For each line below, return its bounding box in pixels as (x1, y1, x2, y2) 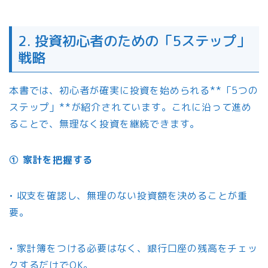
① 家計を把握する (9, 153, 93, 166)
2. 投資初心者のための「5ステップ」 (18, 31, 250, 50)
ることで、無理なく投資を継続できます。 (9, 117, 200, 130)
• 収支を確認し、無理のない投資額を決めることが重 (9, 188, 248, 202)
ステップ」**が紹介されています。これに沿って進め (9, 100, 252, 114)
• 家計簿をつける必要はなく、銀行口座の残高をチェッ (9, 241, 258, 255)
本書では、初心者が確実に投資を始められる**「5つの (9, 83, 258, 97)
